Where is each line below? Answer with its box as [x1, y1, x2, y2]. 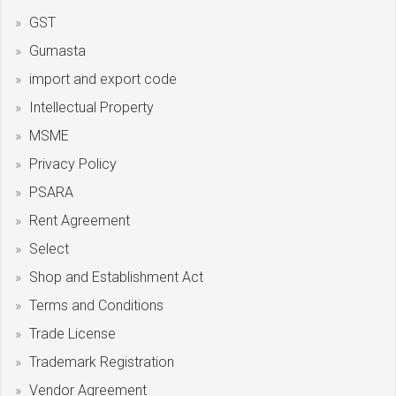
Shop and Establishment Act [29, 269, 203, 286]
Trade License [29, 325, 116, 342]
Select [29, 240, 69, 257]
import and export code [29, 71, 177, 88]
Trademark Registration [29, 354, 174, 370]
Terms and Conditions [29, 297, 164, 314]
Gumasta [29, 42, 86, 59]
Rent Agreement [29, 212, 130, 229]
